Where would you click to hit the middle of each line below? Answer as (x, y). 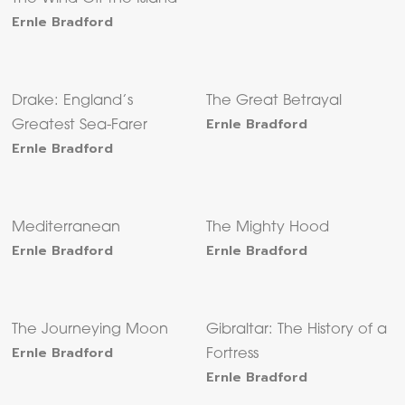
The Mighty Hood (268, 228)
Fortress (233, 355)
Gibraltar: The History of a (297, 330)
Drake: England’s (73, 102)
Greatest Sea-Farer (80, 126)
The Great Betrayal (274, 102)
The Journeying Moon (90, 330)
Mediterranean (66, 228)
